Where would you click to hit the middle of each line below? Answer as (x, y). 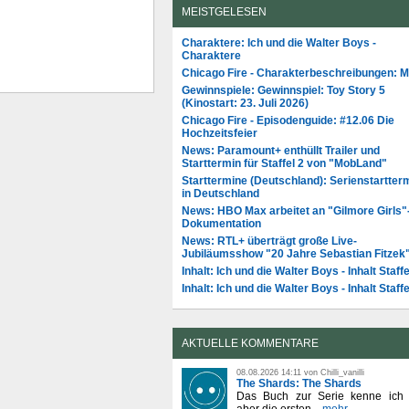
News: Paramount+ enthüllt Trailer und (281, 150)
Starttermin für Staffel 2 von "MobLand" (284, 163)
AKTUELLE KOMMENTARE (250, 343)
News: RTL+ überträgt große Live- (269, 241)
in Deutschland (220, 193)
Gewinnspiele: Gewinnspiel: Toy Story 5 (283, 90)
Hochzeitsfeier (220, 133)
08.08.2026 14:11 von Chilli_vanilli (300, 372)
